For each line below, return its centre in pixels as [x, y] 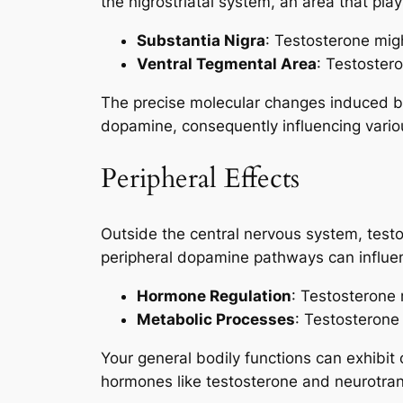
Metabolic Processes [216, 319]
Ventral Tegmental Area [227, 64]
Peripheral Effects [200, 179]
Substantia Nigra [201, 41]
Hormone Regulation [214, 296]
